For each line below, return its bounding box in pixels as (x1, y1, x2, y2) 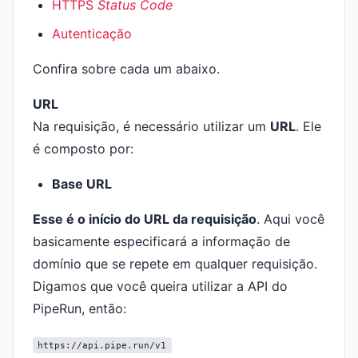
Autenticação (52, 26, 132, 42)
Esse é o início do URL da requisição (33, 211, 257, 227)
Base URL (52, 176, 112, 192)
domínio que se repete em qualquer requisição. (33, 256, 317, 272)
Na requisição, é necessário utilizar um (33, 118, 270, 134)
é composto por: (33, 141, 133, 157)
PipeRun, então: (33, 300, 126, 316)
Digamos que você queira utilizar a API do (33, 278, 288, 294)
